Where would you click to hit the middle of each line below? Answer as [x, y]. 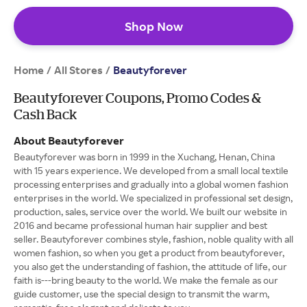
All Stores [78, 70]
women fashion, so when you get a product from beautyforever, [149, 252]
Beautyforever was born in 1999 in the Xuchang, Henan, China [144, 156]
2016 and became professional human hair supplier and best [140, 225]
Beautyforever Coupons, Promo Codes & [137, 97]
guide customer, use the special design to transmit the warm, [142, 293]
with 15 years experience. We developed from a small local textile [151, 170]
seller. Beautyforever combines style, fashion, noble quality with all [153, 238]
